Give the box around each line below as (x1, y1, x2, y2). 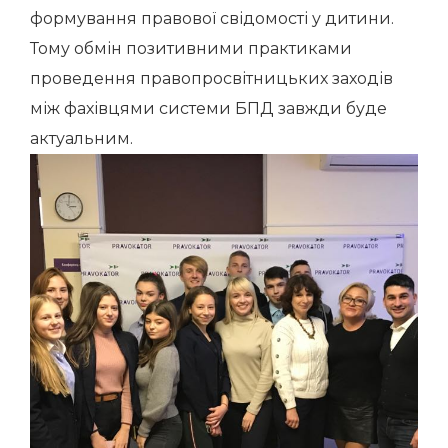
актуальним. (30, 129, 133, 148)
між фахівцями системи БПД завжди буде (30, 99, 387, 118)
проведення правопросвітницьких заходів (30, 69, 393, 88)
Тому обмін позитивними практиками (30, 39, 352, 58)
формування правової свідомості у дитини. (30, 9, 394, 28)
